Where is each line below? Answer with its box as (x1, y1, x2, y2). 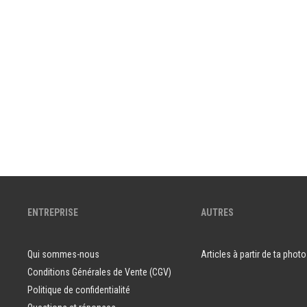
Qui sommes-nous (27, 248, 99, 260)
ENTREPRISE (27, 206, 78, 218)
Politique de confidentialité (27, 284, 130, 295)
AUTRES (200, 206, 234, 218)
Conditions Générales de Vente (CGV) (27, 266, 171, 278)
